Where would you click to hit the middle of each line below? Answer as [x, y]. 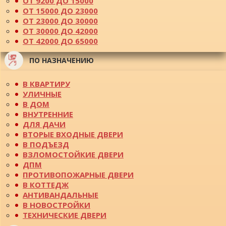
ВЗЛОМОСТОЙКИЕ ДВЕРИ [73, 154]
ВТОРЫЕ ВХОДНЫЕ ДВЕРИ [73, 134]
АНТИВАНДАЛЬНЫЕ [61, 194]
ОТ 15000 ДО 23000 [60, 10]
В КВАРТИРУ [46, 83]
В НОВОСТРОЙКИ [56, 205]
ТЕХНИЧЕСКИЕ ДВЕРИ [65, 215]
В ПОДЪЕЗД [46, 144]
